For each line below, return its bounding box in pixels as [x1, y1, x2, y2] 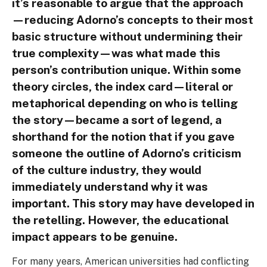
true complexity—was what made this [12, 46, 221, 60]
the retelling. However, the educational [12, 213, 229, 226]
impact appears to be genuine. [12, 229, 178, 243]
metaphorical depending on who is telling [12, 96, 238, 110]
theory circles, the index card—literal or [12, 79, 233, 93]
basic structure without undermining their [12, 29, 243, 43]
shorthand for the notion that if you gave [12, 129, 235, 143]
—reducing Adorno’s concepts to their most [12, 13, 253, 26]
